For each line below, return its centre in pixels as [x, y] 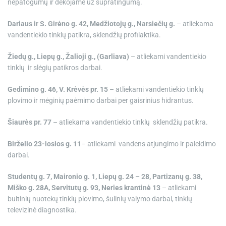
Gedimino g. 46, [33, 89]
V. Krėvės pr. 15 [83, 89]
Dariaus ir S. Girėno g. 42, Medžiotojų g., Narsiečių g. [91, 24]
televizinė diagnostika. [42, 210]
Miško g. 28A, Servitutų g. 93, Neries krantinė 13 [84, 188]
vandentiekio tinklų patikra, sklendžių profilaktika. [84, 35]
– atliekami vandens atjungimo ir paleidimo [149, 144]
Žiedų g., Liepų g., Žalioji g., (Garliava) [69, 56]
